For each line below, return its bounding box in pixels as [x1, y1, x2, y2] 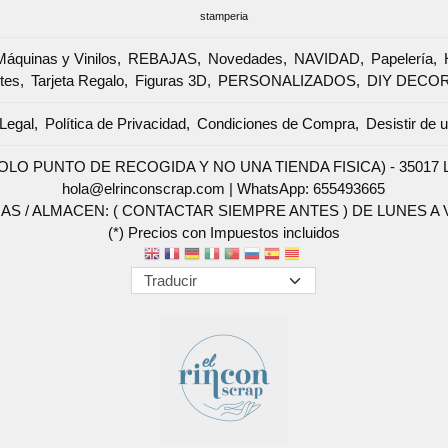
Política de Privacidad [44, 115, 186, 133]
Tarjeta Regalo [30, 72, 124, 90]
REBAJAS [127, 50, 197, 68]
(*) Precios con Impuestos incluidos [107, 224, 340, 242]
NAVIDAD [293, 50, 360, 68]
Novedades [207, 50, 283, 68]
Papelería [370, 50, 433, 68]
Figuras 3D [134, 72, 207, 90]
